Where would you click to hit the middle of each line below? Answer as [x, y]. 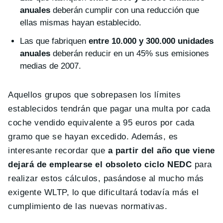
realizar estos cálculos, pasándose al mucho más [106, 179]
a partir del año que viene [162, 151]
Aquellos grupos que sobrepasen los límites [95, 95]
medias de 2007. [51, 66]
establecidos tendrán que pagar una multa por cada [109, 109]
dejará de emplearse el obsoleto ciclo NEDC [100, 165]
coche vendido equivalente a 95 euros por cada [101, 123]
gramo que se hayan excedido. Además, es [93, 137]
